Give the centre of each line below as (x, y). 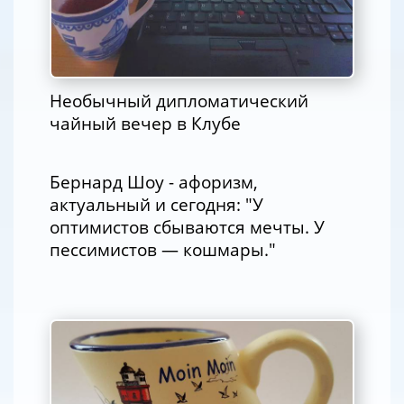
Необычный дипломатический (179, 101)
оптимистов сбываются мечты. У (187, 227)
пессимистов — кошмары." (163, 250)
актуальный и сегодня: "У (156, 205)
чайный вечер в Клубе (145, 124)
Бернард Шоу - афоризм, (154, 182)
